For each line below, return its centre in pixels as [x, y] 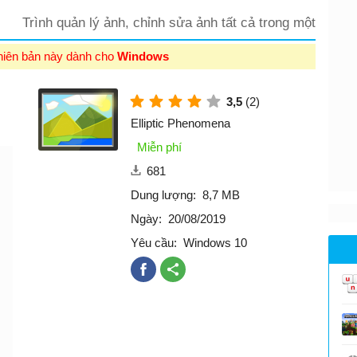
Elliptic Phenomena [180, 123]
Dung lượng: [163, 194]
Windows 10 [215, 242]
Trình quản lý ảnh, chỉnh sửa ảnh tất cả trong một [169, 22]
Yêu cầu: [154, 242]
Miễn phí [159, 147]
